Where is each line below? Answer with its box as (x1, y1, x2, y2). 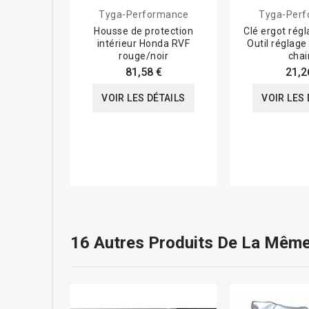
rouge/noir (119, 50, 168, 62)
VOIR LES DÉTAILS (101, 92, 186, 104)
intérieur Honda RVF (97, 38, 190, 50)
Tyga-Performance (99, 9, 188, 21)
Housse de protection (94, 26, 193, 37)
